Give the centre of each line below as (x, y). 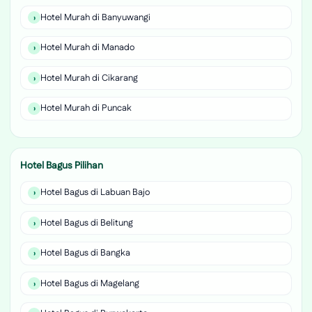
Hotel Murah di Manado (87, 48)
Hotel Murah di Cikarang (89, 78)
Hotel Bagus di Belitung (87, 223)
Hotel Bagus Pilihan (62, 165)
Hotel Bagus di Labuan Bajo (95, 192)
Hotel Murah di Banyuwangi (95, 17)
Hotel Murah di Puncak (86, 108)
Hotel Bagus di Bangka (85, 253)
